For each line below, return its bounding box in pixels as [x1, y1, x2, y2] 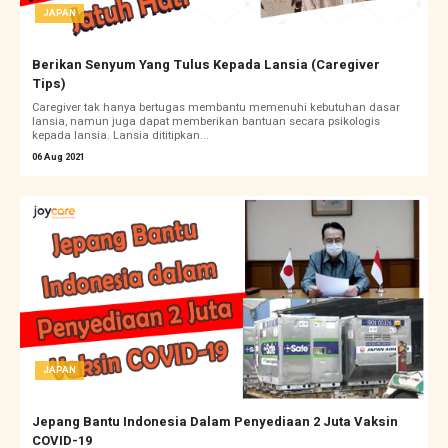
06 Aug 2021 [32, 150, 85, 165]
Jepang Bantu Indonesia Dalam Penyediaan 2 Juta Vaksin [32, 412, 398, 432]
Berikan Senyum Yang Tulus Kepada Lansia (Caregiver [32, 55, 380, 75]
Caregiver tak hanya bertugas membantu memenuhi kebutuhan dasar [32, 99, 400, 117]
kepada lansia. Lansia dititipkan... [32, 127, 209, 145]
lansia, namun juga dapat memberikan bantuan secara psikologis [32, 113, 380, 131]
